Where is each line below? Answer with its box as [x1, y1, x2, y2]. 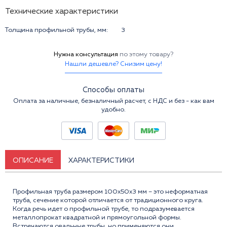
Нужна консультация [54, 51, 120, 58]
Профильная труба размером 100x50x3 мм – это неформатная [13, 188, 208, 196]
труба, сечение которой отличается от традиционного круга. [13, 197, 203, 204]
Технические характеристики [5, 7, 118, 16]
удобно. [101, 106, 126, 113]
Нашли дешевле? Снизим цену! [65, 60, 162, 67]
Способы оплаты [83, 86, 144, 94]
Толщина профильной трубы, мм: [5, 26, 108, 33]
